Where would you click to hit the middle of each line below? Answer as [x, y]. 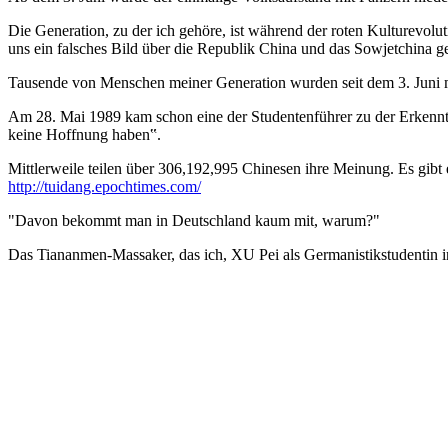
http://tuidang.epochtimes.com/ [104, 186]
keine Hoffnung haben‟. [84, 134]
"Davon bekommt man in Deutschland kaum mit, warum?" [194, 220]
